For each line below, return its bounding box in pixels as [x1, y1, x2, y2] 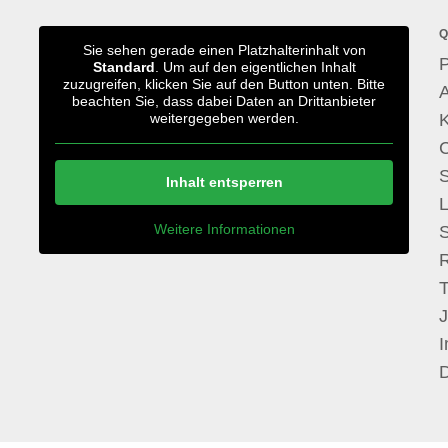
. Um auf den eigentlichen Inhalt [154, 59, 356, 75]
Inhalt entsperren [165, 174, 283, 190]
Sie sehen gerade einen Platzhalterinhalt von [82, 42, 366, 58]
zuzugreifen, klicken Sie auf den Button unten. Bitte [63, 76, 385, 92]
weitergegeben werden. [149, 110, 299, 126]
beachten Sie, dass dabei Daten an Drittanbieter [72, 93, 376, 109]
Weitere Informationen [153, 221, 295, 237]
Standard [92, 59, 155, 75]
